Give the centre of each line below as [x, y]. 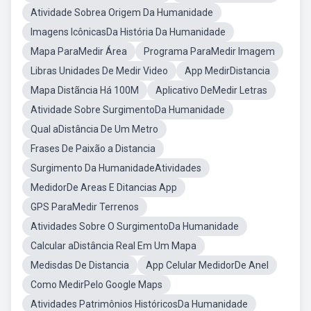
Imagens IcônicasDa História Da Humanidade [128, 32]
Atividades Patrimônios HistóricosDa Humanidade [139, 304]
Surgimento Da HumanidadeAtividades [116, 168]
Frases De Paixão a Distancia [93, 149]
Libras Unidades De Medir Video [99, 71]
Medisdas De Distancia [80, 265]
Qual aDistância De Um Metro [94, 129]
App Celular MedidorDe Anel [207, 265]
